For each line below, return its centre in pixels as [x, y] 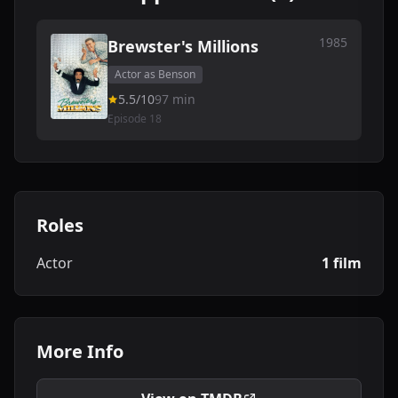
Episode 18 [135, 119]
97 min [175, 99]
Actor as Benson [155, 74]
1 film [342, 263]
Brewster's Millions [183, 46]
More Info [80, 351]
